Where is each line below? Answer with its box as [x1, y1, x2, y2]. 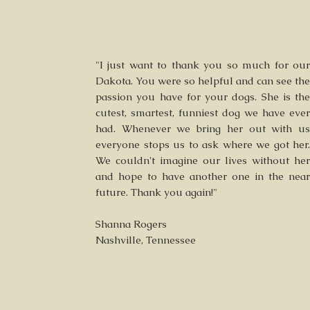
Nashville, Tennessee [95, 233, 196, 246]
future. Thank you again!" [95, 185, 217, 199]
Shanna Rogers [95, 217, 167, 230]
